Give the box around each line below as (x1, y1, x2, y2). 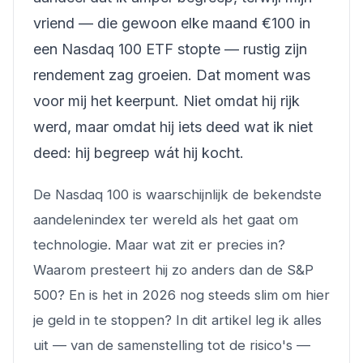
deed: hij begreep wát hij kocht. (33, 144, 244, 161)
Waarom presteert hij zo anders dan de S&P (33, 262, 314, 278)
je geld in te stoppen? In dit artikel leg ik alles (33, 312, 322, 328)
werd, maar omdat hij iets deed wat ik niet (33, 118, 313, 135)
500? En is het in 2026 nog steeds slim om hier (33, 287, 330, 303)
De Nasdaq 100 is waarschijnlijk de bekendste (33, 186, 322, 203)
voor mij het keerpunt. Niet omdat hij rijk (33, 92, 300, 109)
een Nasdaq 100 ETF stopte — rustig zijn (33, 41, 307, 58)
